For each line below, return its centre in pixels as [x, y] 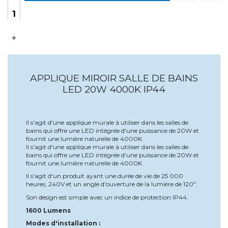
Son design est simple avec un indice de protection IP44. [107, 197]
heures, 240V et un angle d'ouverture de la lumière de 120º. [112, 184]
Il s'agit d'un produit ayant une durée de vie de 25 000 [105, 176]
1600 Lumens [48, 210]
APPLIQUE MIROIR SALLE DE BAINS [114, 78]
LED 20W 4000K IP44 [114, 90]
